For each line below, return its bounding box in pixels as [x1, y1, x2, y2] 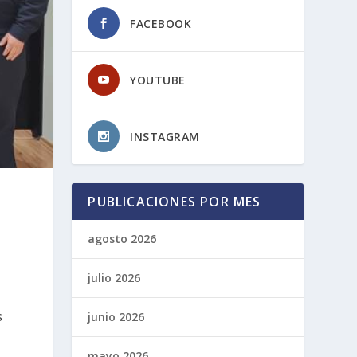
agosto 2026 [88, 230, 157, 246]
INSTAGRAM [130, 128, 200, 144]
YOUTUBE [130, 72, 186, 88]
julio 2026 [88, 269, 141, 285]
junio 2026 [88, 308, 145, 324]
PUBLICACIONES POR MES [88, 192, 261, 210]
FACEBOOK [130, 15, 192, 31]
